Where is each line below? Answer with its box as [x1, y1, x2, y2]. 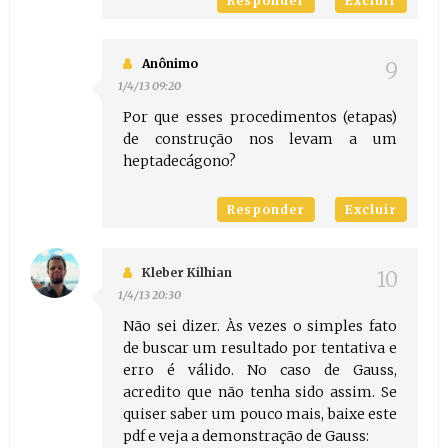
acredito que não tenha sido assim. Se [122, 383, 398, 402]
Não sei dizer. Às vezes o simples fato [122, 317, 398, 336]
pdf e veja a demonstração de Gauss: [122, 427, 369, 446]
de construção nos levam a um [122, 130, 398, 149]
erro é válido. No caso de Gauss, [122, 361, 398, 380]
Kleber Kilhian [141, 265, 232, 281]
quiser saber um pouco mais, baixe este [122, 405, 398, 424]
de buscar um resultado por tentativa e [122, 339, 398, 358]
